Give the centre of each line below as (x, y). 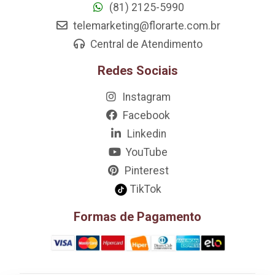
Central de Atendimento (145, 44)
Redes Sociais (137, 70)
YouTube (145, 152)
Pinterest (145, 170)
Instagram (145, 97)
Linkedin (145, 134)
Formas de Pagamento (137, 217)
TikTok (144, 189)
